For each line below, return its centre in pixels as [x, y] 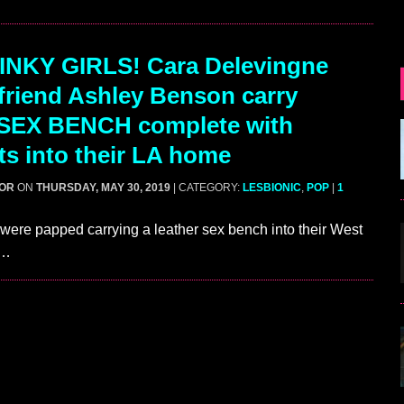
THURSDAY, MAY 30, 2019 [103, 188]
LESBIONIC [272, 188]
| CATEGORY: [208, 188]
